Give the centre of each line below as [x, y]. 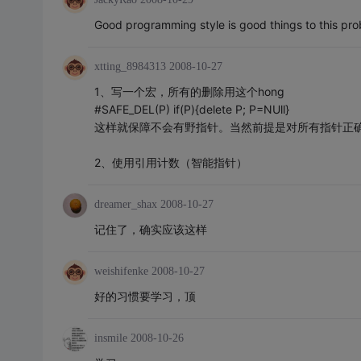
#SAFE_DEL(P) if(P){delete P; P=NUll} [191, 109]
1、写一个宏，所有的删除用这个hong [189, 91]
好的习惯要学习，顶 [145, 296]
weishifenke [121, 271]
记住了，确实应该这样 [150, 229]
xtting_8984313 [130, 66]
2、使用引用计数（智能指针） [170, 162]
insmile [110, 338]
